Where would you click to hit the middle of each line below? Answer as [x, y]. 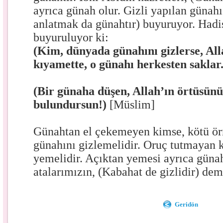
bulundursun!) [72, 105]
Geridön [187, 204]
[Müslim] [132, 105]
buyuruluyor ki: [71, 37]
